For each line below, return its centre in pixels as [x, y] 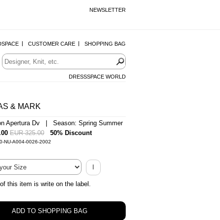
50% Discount [71, 133]
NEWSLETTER [108, 10]
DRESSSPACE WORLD [97, 77]
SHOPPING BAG [105, 44]
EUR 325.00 [27, 133]
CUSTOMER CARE [52, 44]
